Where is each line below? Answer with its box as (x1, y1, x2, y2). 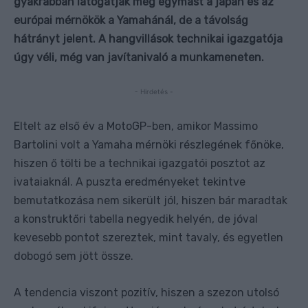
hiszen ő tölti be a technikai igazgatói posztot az (14, 156, 265, 170)
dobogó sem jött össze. (14, 249, 133, 263)
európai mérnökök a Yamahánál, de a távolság (14, 13, 248, 27)
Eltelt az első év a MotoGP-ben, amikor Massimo (14, 119, 258, 133)
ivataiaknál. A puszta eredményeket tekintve (14, 175, 245, 188)
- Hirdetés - (135, 87, 173, 96)
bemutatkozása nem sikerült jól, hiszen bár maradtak (14, 193, 287, 207)
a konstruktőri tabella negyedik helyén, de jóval (14, 212, 258, 225)
